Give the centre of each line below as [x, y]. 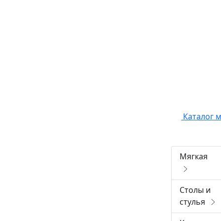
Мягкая [194, 156]
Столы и [195, 190]
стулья [194, 202]
